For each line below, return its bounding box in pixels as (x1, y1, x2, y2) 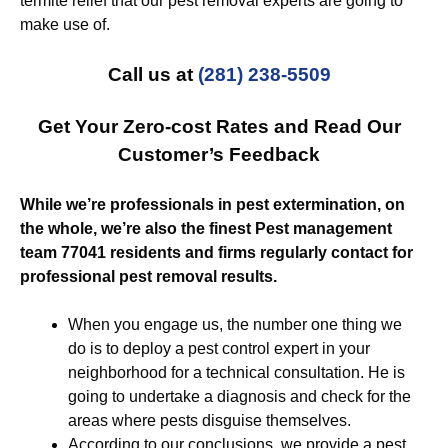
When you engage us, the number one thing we (68, 316, 402, 333)
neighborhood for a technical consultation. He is (68, 364, 405, 381)
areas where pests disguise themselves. (68, 412, 351, 429)
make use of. (20, 16, 110, 33)
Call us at (107, 64, 198, 85)
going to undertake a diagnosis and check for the (68, 388, 411, 405)
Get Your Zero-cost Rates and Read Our (37, 116, 401, 137)
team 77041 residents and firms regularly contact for (20, 244, 413, 261)
